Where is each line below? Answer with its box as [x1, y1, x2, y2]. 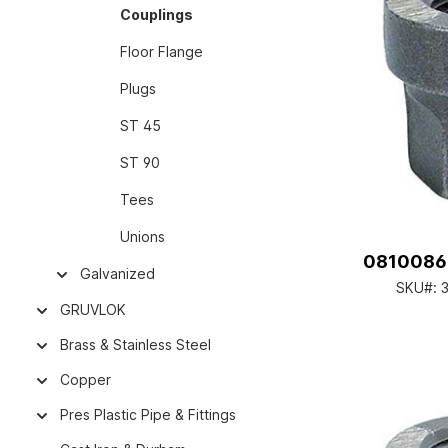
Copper [60, 371, 111, 388]
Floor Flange [120, 43, 203, 60]
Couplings [120, 6, 193, 23]
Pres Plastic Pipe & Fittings [60, 406, 236, 423]
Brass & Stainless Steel [60, 336, 211, 353]
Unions [120, 228, 165, 245]
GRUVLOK [60, 301, 126, 318]
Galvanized [80, 265, 155, 282]
